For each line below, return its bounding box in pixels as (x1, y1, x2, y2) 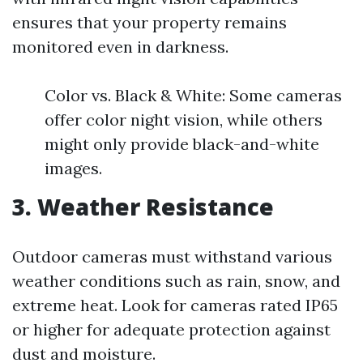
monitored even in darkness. (12, 36, 228, 57)
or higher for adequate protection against (12, 319, 331, 340)
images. (45, 158, 102, 178)
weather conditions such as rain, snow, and (12, 271, 340, 291)
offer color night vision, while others (45, 109, 322, 130)
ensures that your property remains (12, 12, 287, 32)
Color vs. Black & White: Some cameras (45, 85, 342, 105)
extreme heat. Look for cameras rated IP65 (12, 295, 338, 315)
